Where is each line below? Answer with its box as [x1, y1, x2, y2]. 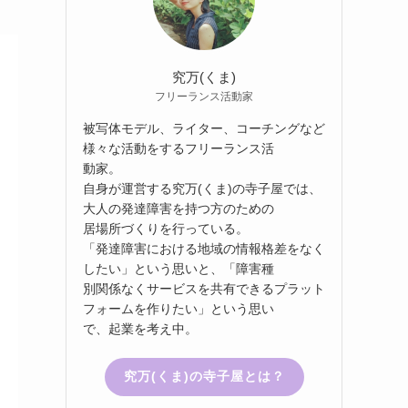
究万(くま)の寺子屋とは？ [123, 369, 285, 384]
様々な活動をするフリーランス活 [83, 140, 274, 156]
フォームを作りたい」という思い [83, 301, 274, 316]
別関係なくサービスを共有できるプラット [83, 280, 325, 296]
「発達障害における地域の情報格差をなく [83, 240, 325, 256]
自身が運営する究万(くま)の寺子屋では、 [83, 180, 321, 196]
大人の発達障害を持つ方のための [83, 200, 274, 216]
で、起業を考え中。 [83, 321, 198, 336]
